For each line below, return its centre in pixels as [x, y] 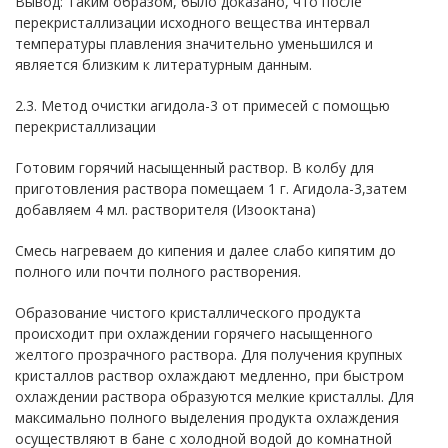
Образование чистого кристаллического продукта [188, 312]
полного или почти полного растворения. [158, 271]
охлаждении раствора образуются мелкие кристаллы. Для [214, 396]
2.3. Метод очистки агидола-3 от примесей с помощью [202, 105]
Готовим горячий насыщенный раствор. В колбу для [194, 167]
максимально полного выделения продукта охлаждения [207, 417]
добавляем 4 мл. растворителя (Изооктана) [165, 209]
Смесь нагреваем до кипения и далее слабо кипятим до [205, 250]
